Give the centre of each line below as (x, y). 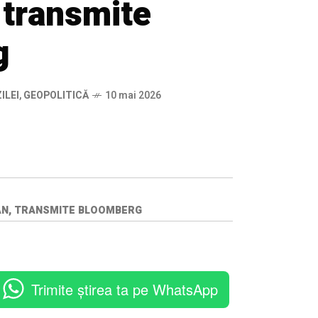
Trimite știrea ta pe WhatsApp (125, 289)
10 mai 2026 (133, 96)
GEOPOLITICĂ (56, 96)
